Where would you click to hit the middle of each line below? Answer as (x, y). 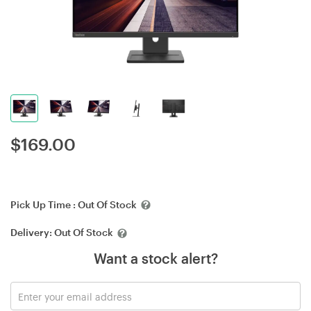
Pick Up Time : (44, 204)
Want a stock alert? (155, 258)
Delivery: (32, 233)
